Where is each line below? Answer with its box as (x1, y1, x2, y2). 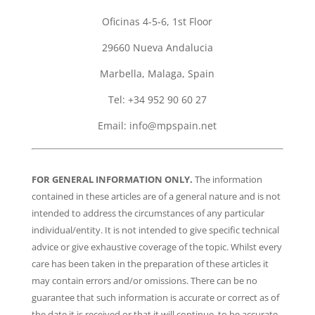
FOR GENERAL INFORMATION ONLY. (31, 173, 193, 186)
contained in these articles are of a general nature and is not (31, 190, 281, 203)
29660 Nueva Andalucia (101, 41, 213, 55)
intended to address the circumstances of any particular (31, 207, 264, 220)
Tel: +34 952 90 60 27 (108, 93, 207, 107)
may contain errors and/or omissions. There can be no (31, 274, 257, 288)
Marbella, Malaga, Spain (100, 67, 215, 81)
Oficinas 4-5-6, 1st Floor (102, 15, 213, 29)
